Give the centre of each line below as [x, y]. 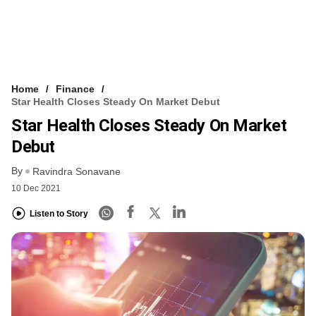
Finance [75, 89]
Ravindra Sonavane [77, 171]
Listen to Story [59, 214]
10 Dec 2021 [36, 188]
